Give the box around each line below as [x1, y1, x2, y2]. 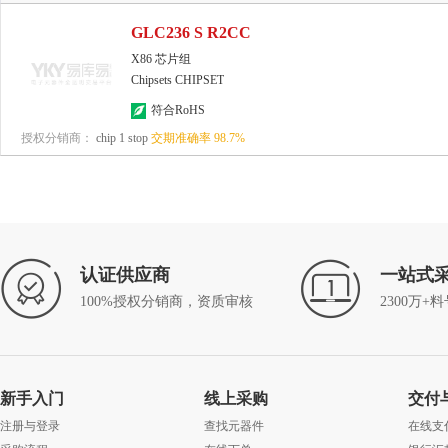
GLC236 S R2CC [131, 24, 251, 41]
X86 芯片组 [131, 52, 191, 66]
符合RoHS [151, 103, 205, 117]
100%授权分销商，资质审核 [80, 294, 253, 309]
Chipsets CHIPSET [131, 73, 224, 87]
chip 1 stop [93, 131, 148, 145]
